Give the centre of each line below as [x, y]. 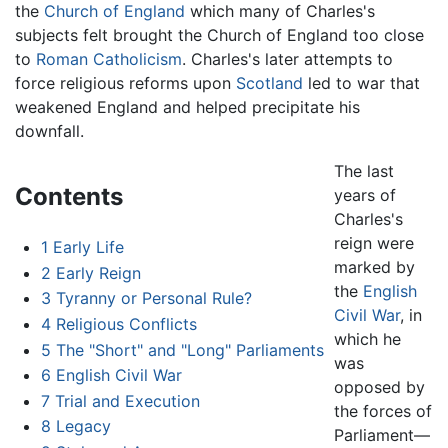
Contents [69, 197]
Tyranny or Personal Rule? [153, 298]
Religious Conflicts [126, 323]
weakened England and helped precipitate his [187, 107]
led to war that [361, 83]
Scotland [269, 83]
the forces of [382, 411]
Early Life [88, 247]
